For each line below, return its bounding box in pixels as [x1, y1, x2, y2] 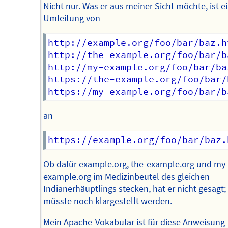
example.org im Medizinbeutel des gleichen [43, 171, 210, 183]
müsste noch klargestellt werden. [43, 195, 172, 207]
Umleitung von [43, 12, 100, 24]
